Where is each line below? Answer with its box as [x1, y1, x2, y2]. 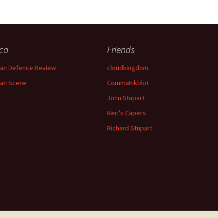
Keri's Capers [107, 109, 146, 117]
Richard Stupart [107, 124, 152, 132]
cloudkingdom [107, 63, 148, 72]
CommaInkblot [107, 78, 149, 87]
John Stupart [107, 93, 145, 102]
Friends [107, 43, 135, 55]
